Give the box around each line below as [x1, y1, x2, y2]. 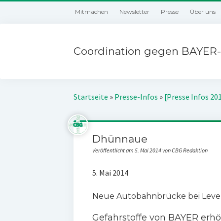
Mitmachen [75, 8, 109, 15]
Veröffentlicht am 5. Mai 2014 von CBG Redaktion [92, 147, 208, 154]
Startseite [74, 92, 109, 102]
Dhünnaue [92, 133, 147, 145]
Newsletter [119, 8, 150, 15]
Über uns [190, 8, 216, 15]
